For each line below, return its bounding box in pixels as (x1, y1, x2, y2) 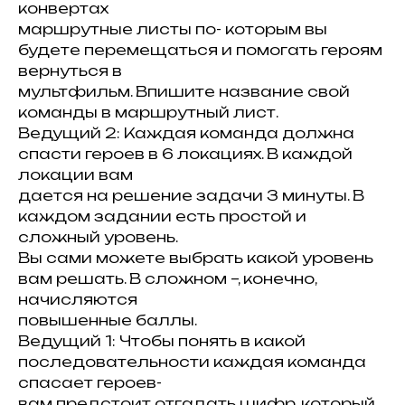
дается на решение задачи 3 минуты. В (18, 186, 364, 204)
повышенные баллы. (18, 311, 197, 329)
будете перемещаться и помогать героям (18, 41, 382, 59)
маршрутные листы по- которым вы (18, 20, 327, 38)
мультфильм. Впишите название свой (18, 82, 350, 100)
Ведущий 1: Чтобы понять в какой (18, 332, 306, 350)
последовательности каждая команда (18, 353, 366, 371)
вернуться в (18, 61, 122, 80)
